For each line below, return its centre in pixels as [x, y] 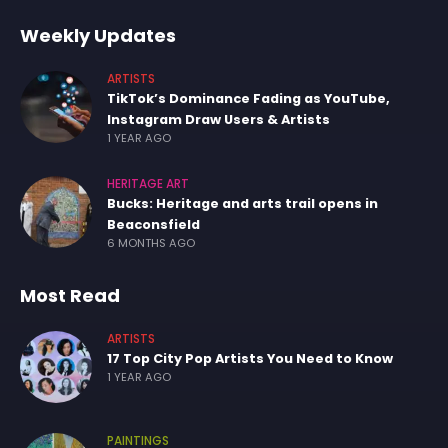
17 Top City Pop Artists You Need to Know [250, 359]
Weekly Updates [98, 36]
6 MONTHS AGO [151, 243]
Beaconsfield [153, 225]
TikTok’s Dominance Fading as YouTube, [248, 99]
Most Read [70, 296]
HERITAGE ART [148, 184]
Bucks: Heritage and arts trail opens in [242, 204]
